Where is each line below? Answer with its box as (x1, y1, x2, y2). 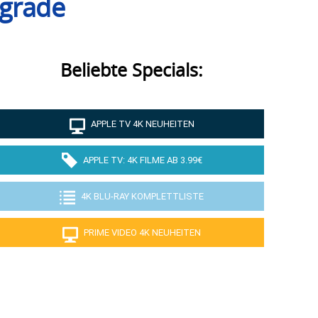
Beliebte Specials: (60, 62, 204, 81)
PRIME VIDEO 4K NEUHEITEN (84, 227, 202, 238)
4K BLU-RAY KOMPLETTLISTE (81, 191, 204, 202)
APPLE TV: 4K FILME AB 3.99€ (82, 155, 202, 166)
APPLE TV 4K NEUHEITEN (90, 119, 194, 130)
